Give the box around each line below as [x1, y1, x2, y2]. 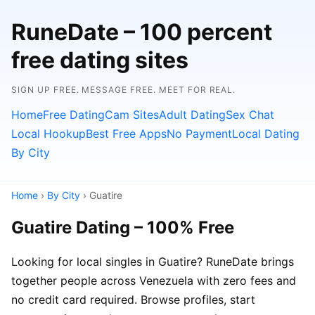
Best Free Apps [86, 127, 167, 141]
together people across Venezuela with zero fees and [11, 273, 296, 288]
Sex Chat [226, 108, 274, 122]
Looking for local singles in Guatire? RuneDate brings [11, 254, 294, 269]
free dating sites [11, 46, 188, 74]
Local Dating [232, 127, 300, 141]
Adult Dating [159, 108, 226, 122]
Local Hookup [11, 127, 86, 141]
